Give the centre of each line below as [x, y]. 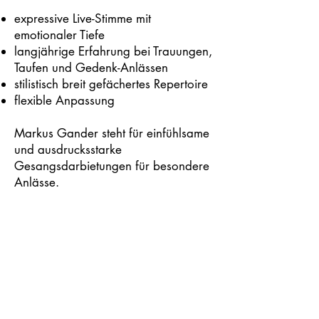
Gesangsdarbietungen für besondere [112, 166]
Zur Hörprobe [51, 215]
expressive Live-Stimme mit [83, 19]
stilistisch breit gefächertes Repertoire [111, 84]
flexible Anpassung [66, 100]
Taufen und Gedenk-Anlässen [91, 68]
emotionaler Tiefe [59, 35]
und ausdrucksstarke [68, 150]
